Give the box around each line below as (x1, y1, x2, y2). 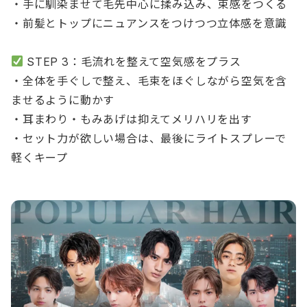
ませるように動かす (11, 93, 115, 107)
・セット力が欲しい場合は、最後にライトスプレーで (11, 131, 287, 145)
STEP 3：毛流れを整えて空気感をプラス (23, 54, 241, 69)
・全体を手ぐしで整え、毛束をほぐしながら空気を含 (11, 73, 288, 88)
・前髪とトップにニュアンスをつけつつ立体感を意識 (11, 16, 287, 30)
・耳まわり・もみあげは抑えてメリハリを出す (11, 112, 252, 126)
